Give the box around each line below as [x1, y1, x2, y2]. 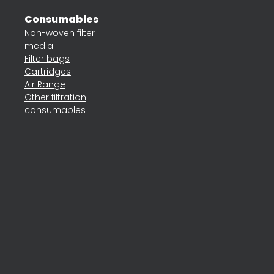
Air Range [24, 78, 65, 91]
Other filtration [24, 91, 86, 103]
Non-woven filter [24, 27, 95, 39]
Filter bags [24, 53, 70, 65]
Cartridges [24, 65, 71, 78]
